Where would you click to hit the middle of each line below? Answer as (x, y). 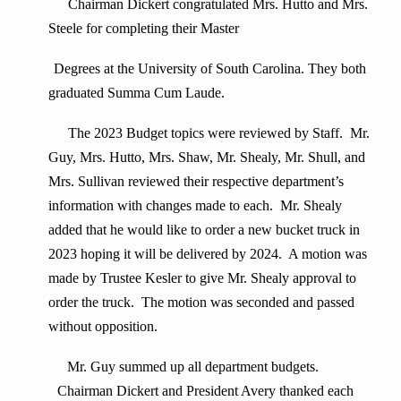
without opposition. (103, 327)
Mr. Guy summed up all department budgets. (193, 367)
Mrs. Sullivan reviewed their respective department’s (196, 182)
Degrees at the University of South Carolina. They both (209, 69)
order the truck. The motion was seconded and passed (201, 303)
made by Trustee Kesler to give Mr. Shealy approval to (202, 278)
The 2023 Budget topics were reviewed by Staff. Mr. (211, 133)
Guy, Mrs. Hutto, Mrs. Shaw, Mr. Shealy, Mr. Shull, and (207, 158)
